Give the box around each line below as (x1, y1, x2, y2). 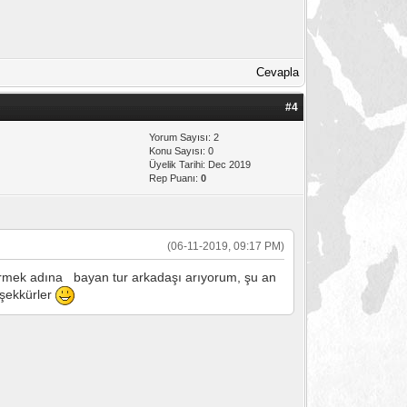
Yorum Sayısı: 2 (149, 131, 220, 143)
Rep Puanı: (149, 172, 202, 184)
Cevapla (256, 65, 300, 79)
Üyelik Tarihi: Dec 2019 (149, 158, 252, 170)
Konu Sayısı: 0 (149, 144, 214, 156)
